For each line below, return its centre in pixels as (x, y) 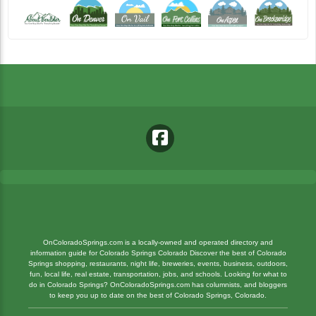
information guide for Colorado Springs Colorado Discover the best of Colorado (158, 253)
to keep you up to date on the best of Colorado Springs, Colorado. (158, 295)
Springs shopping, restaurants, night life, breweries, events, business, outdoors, (158, 263)
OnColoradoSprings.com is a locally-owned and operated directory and (158, 242)
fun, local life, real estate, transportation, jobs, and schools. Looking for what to (158, 274)
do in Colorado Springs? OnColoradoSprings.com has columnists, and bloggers (158, 284)
